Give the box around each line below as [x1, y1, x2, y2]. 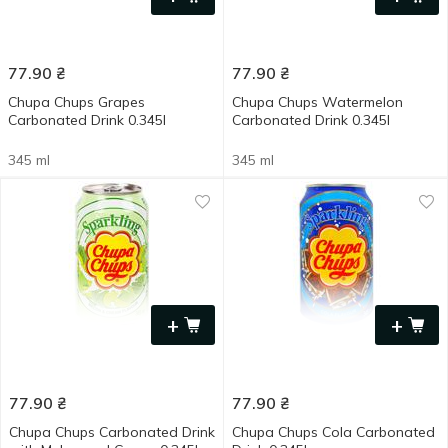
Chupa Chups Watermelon [232, 93, 403, 111]
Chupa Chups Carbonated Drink [9, 423, 215, 441]
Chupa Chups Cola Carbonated [232, 423, 435, 441]
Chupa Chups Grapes [8, 93, 145, 111]
